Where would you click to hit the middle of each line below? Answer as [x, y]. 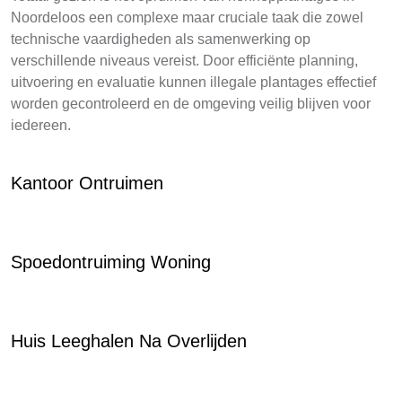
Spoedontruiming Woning [111, 262]
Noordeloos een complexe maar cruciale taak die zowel [187, 17]
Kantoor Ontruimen [87, 183]
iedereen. [41, 125]
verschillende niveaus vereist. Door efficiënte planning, [184, 61]
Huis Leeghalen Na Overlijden [129, 341]
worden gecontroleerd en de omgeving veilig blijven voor [191, 104]
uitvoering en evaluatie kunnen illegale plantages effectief [193, 82]
